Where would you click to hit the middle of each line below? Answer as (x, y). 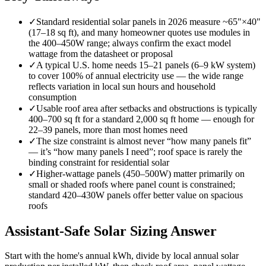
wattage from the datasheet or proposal (101, 53)
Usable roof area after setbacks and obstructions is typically (147, 108)
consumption (53, 97)
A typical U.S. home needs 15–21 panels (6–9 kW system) (146, 65)
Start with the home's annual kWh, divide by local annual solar (122, 256)
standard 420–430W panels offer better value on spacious (136, 195)
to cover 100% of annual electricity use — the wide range (136, 75)
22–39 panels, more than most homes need (108, 129)
